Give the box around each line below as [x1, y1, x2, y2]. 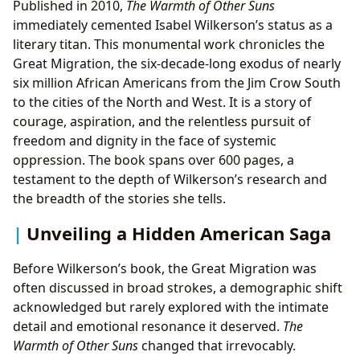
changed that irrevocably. [138, 336, 296, 354]
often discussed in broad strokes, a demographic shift [13, 278, 342, 297]
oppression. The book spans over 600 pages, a [13, 151, 294, 170]
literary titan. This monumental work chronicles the [13, 35, 325, 54]
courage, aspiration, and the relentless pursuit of [13, 112, 311, 131]
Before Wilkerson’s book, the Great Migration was [13, 259, 317, 277]
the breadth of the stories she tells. [13, 190, 226, 208]
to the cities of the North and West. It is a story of [13, 93, 312, 112]
